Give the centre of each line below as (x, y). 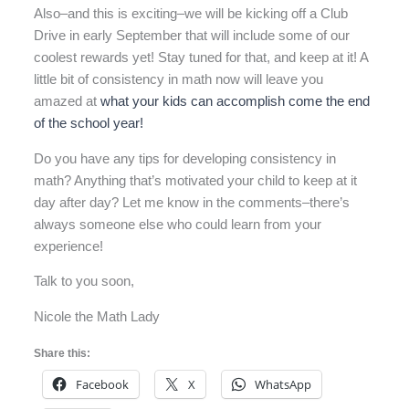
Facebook (103, 384)
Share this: (63, 353)
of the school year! (89, 124)
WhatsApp (283, 384)
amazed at (68, 102)
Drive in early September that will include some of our (192, 36)
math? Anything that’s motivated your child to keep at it (196, 180)
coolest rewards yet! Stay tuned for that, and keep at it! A (201, 58)
